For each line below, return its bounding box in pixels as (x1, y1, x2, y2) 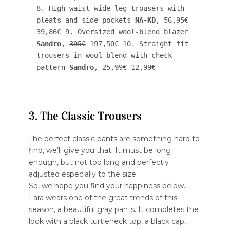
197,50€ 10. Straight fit (85, 39, 188, 48)
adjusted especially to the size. (28, 169, 138, 179)
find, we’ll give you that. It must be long (28, 145, 171, 155)
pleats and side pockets (36, 15, 135, 24)
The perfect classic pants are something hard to (28, 133, 200, 143)
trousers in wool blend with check (36, 51, 172, 60)
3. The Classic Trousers (28, 108, 142, 123)
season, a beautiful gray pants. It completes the (28, 204, 199, 214)
